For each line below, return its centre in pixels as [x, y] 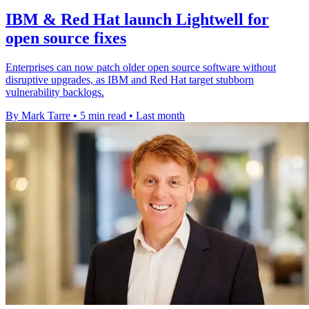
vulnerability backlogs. [55, 92]
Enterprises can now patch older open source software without [141, 68]
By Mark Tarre [38, 116]
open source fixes [66, 38]
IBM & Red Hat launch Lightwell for [137, 20]
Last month [160, 116]
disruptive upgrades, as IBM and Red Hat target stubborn [130, 80]
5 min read [103, 116]
